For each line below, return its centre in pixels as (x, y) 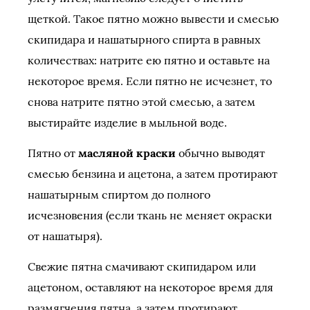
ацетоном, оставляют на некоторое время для (151, 287)
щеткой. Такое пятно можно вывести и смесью (153, 19)
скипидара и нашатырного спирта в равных (144, 39)
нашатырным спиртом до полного (119, 194)
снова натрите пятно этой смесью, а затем (142, 102)
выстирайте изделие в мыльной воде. (127, 122)
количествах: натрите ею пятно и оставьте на (149, 60)
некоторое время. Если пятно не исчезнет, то (150, 81)
